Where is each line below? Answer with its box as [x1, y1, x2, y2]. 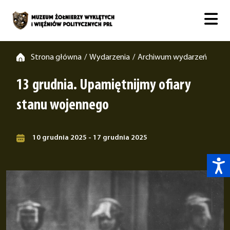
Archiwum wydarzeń [138, 53, 207, 62]
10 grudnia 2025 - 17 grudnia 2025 [31, 134, 147, 142]
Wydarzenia [89, 53, 130, 62]
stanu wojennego [16, 98, 109, 113]
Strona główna [31, 53, 82, 62]
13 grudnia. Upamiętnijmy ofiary [16, 78, 191, 93]
